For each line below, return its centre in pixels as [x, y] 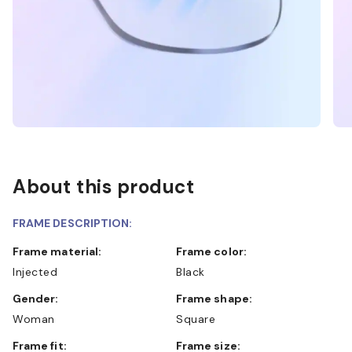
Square [196, 319]
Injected [35, 271]
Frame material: [60, 251]
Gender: [40, 298]
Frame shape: [217, 298]
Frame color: [214, 251]
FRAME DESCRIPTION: [73, 223]
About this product [103, 186]
